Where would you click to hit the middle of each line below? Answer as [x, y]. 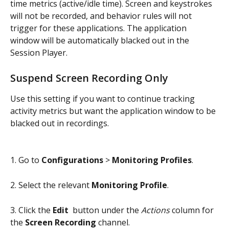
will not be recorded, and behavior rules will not [102, 16]
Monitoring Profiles [152, 160]
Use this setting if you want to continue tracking [104, 98]
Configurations [72, 160]
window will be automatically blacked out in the [101, 41]
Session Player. [39, 53]
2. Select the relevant [51, 185]
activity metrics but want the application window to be [114, 111]
